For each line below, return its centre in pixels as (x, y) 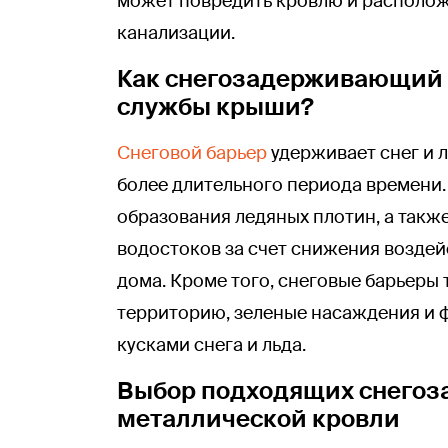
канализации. (176, 32)
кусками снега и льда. (211, 344)
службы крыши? (215, 106)
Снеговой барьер (192, 152)
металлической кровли (258, 418)
